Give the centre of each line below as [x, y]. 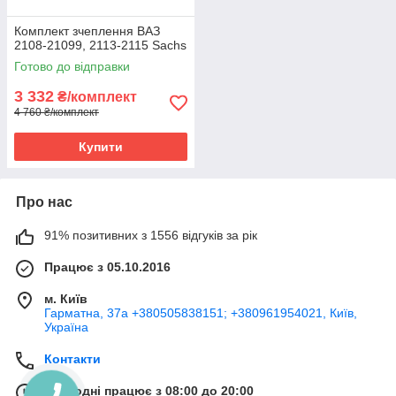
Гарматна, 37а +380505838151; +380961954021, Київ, [201, 313]
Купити [101, 147]
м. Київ [66, 299]
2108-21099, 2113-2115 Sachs [100, 46]
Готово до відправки [72, 67]
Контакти [72, 359]
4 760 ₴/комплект [57, 113]
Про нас [44, 202]
